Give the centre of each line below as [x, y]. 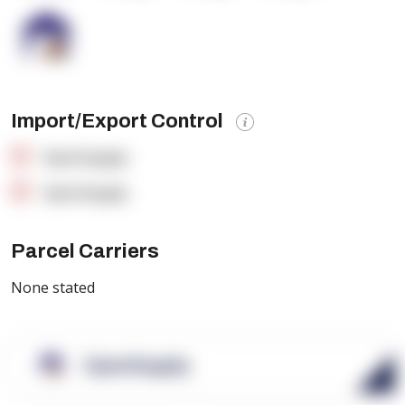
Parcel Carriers [85, 251]
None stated [53, 287]
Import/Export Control [119, 121]
